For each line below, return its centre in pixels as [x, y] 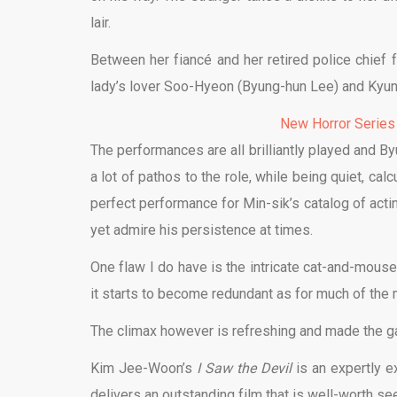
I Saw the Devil [245, 368]
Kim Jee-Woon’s [144, 368]
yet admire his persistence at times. [202, 230]
